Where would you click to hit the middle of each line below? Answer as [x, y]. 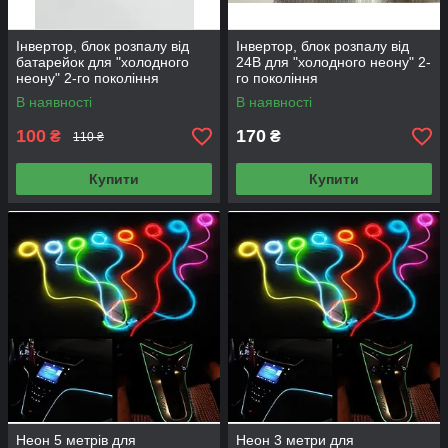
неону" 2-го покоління [87, 78]
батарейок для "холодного [102, 62]
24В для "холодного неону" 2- [333, 62]
